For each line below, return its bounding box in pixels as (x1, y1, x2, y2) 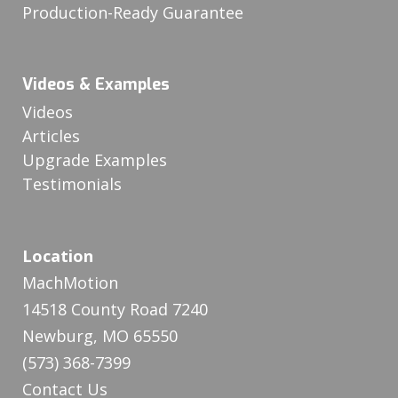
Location (22, 245, 93, 267)
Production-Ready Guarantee (22, 2, 243, 24)
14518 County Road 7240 (22, 298, 208, 321)
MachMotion (22, 272, 118, 294)
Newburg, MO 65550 (22, 325, 178, 347)
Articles (22, 125, 80, 147)
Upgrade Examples (22, 149, 167, 171)
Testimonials (22, 173, 122, 195)
